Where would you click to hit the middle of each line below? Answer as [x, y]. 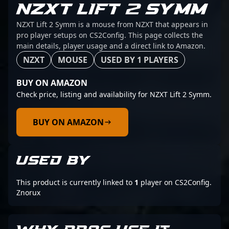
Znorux [28, 192]
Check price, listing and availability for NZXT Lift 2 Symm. [114, 94]
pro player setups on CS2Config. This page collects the [110, 35]
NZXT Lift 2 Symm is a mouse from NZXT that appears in [112, 24]
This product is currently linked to [75, 182]
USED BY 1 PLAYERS [140, 60]
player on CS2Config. [175, 182]
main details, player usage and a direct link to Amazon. [111, 46]
